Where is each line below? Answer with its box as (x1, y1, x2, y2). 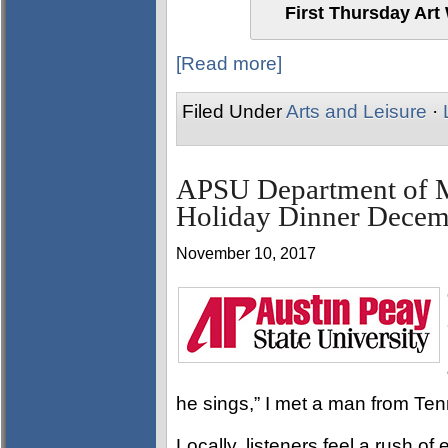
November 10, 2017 (176, 245, 316, 262)
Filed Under (182, 101, 286, 122)
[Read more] (176, 53, 282, 74)
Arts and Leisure (286, 101, 427, 122)
